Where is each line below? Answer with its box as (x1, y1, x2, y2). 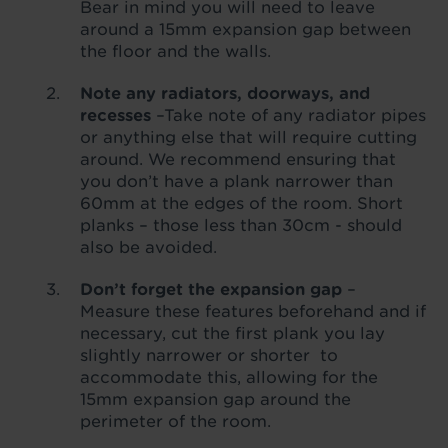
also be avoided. (80, 237, 217, 257)
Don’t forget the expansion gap (80, 279, 342, 299)
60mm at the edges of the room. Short (80, 193, 403, 213)
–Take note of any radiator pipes (151, 105, 426, 125)
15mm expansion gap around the (80, 389, 351, 409)
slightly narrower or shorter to (80, 345, 338, 365)
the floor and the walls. (80, 41, 271, 61)
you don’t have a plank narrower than (80, 171, 393, 191)
